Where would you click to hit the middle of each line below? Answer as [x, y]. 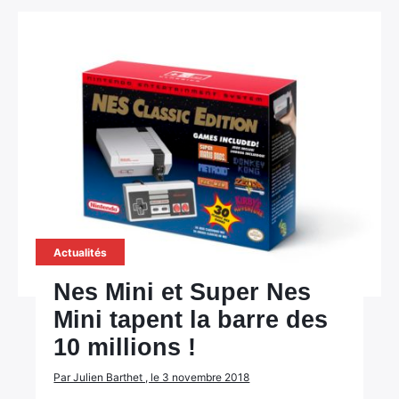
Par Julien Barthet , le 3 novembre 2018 [152, 377]
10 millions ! [125, 347]
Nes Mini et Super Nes [183, 292]
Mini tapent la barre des [191, 320]
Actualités [81, 252]
